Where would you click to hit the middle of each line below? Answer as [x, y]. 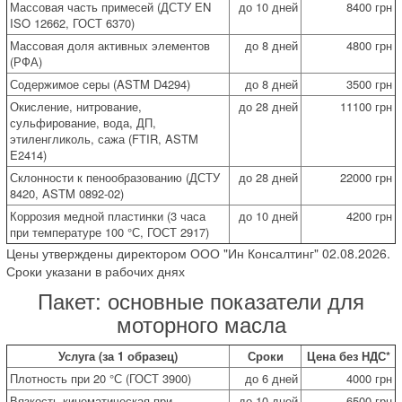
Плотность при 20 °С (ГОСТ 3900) [100, 378]
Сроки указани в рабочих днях [96, 271]
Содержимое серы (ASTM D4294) [100, 83]
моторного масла [201, 323]
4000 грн [369, 378]
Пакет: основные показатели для [201, 300]
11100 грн [366, 106]
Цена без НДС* [348, 355]
